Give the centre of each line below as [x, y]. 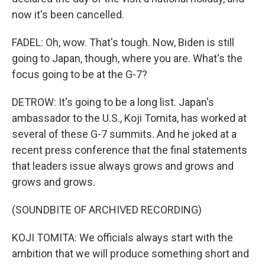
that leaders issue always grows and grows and [123, 166]
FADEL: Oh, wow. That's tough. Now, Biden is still [123, 42]
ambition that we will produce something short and [130, 253]
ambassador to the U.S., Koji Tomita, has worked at [129, 118]
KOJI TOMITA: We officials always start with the [122, 237]
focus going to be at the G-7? [80, 74]
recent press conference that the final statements [130, 150]
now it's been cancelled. [68, 14]
